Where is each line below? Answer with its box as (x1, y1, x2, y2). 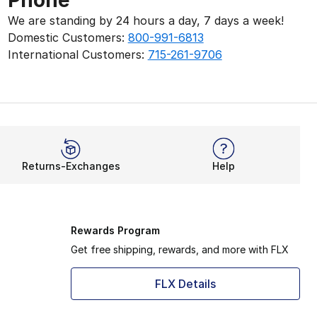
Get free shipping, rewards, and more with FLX (71, 243, 289, 255)
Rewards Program (71, 224, 160, 236)
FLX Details (155, 277, 216, 291)
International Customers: (7, 47, 148, 62)
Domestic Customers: (7, 30, 128, 45)
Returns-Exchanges (21, 160, 120, 172)
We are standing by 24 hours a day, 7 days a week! (7, 13, 284, 28)
